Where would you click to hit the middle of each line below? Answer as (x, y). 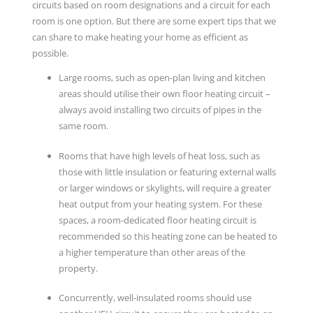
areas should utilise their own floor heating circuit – (164, 94)
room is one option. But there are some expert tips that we (154, 21)
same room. (84, 126)
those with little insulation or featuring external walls (167, 172)
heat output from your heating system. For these (160, 204)
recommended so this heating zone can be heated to (168, 236)
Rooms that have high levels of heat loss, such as (159, 155)
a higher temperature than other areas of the (152, 252)
